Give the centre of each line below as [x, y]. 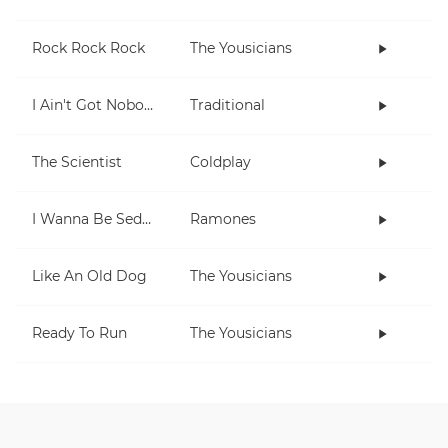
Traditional [227, 105]
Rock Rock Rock [88, 48]
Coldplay [220, 162]
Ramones [223, 219]
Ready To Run [79, 333]
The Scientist [77, 162]
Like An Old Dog [89, 276]
